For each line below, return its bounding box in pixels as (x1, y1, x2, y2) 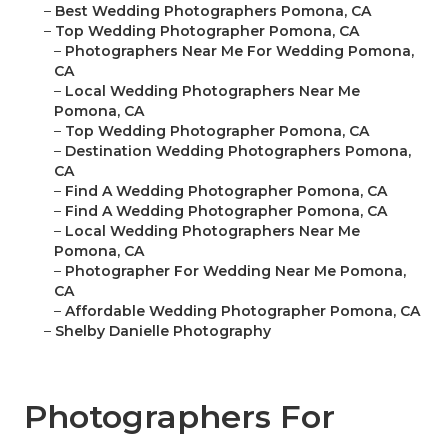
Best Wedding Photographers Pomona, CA (55, 2, 371, 21)
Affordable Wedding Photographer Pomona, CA (65, 302, 420, 321)
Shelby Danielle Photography (55, 322, 271, 341)
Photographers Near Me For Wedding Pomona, (65, 42, 414, 61)
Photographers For (24, 397, 335, 437)
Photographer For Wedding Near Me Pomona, (65, 262, 406, 281)
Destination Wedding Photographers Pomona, (65, 142, 411, 161)
